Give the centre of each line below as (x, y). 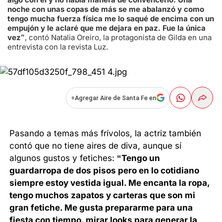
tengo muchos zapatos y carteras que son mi (103, 195)
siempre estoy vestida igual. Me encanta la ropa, (110, 183)
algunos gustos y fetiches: (63, 158)
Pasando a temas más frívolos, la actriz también (106, 133)
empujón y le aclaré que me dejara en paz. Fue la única (107, 28)
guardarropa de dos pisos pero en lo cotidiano (105, 170)
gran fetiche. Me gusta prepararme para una (101, 207)
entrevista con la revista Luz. (58, 47)
